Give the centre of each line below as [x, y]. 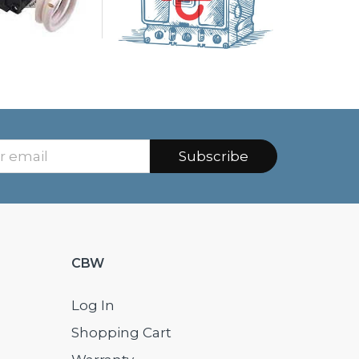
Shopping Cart [121, 333]
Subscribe [213, 157]
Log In [93, 306]
